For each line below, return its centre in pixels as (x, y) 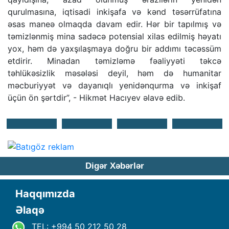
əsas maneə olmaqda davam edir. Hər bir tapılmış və (114, 24)
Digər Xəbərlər (114, 166)
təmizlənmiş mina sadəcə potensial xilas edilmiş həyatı (114, 37)
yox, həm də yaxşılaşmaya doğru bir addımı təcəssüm (114, 49)
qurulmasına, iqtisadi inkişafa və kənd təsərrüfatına (114, 12)
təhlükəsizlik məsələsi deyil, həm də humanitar (114, 73)
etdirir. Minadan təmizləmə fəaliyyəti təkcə (114, 61)
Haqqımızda (45, 194)
